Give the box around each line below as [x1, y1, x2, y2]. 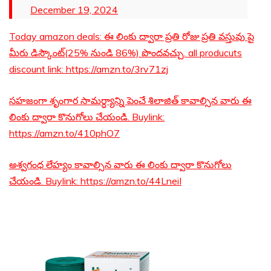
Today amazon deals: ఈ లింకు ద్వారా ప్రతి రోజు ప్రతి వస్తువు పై [9, 30, 254, 43]
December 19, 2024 [30, 4, 118, 16]
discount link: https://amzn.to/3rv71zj [9, 63, 168, 76]
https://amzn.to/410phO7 [9, 127, 120, 140]
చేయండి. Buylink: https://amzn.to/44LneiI [9, 175, 181, 188]
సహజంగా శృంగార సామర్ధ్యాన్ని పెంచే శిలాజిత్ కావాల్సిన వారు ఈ [9, 94, 252, 107]
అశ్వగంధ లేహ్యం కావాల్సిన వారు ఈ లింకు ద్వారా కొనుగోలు [9, 158, 232, 171]
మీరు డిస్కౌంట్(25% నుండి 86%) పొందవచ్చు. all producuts [9, 47, 242, 59]
